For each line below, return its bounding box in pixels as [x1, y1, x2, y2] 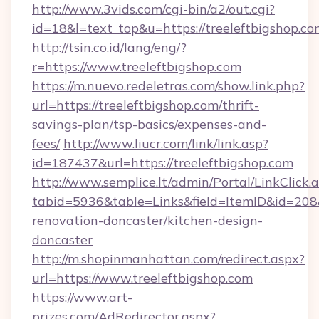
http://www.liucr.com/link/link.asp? [63, 135, 268, 152]
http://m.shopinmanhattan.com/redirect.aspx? [32, 251, 305, 267]
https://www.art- [32, 289, 132, 305]
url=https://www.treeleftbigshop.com [32, 270, 253, 286]
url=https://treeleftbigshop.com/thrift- [32, 97, 259, 113]
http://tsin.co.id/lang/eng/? [32, 39, 187, 56]
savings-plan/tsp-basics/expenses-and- [32, 116, 266, 132]
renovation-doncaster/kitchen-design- [32, 212, 263, 229]
